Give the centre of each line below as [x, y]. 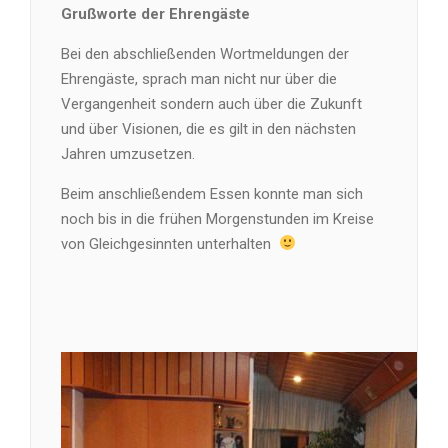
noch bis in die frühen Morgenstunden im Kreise [217, 218]
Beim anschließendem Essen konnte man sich [212, 193]
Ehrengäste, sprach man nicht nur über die [199, 78]
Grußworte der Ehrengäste [155, 13]
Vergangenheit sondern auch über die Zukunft [211, 103]
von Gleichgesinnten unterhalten [170, 243]
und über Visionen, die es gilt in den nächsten [208, 128]
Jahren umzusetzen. [128, 153]
